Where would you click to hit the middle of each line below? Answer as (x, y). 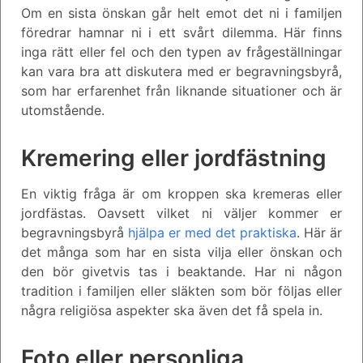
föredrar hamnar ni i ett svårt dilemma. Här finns (181, 32)
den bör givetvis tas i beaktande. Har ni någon (181, 271)
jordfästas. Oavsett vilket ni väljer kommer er (181, 213)
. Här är (319, 232)
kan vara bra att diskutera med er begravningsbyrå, (181, 71)
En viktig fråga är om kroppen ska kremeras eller (181, 193)
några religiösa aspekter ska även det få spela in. (172, 310)
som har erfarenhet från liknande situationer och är (181, 90)
